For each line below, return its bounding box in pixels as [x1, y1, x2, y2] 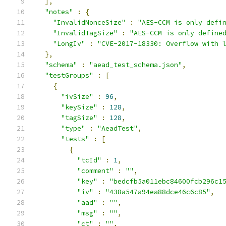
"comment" [77, 166, 114, 175]
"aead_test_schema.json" [89, 61, 182, 69]
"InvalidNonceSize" [53, 18, 126, 27]
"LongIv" [53, 39, 85, 48]
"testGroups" [45, 71, 93, 80]
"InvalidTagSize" [53, 29, 118, 37]
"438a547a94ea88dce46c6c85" [105, 188, 210, 196]
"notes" [45, 8, 73, 16]
